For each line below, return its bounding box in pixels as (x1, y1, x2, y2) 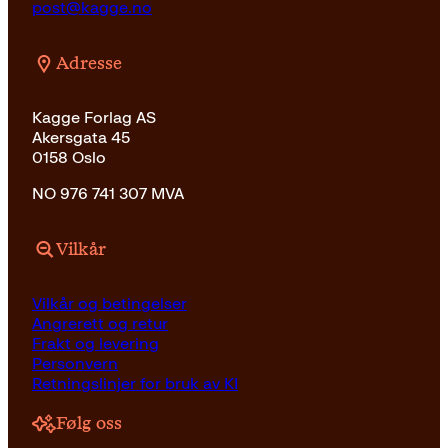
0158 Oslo (32, 148, 106, 168)
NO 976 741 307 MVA (32, 184, 184, 204)
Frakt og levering (32, 334, 159, 354)
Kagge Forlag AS (32, 108, 156, 128)
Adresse (56, 54, 122, 73)
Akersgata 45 (32, 128, 130, 148)
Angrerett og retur (32, 314, 168, 334)
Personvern (32, 354, 118, 374)
